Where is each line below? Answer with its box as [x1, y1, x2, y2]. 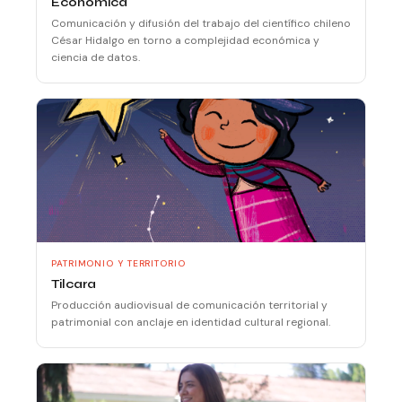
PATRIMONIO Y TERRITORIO [51, 257, 186, 269]
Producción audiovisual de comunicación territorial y [51, 297, 328, 312]
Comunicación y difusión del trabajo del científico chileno [51, 15, 351, 31]
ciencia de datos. [51, 49, 140, 65]
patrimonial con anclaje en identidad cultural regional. [51, 314, 330, 329]
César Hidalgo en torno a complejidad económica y [51, 32, 319, 48]
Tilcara [51, 275, 96, 292]
